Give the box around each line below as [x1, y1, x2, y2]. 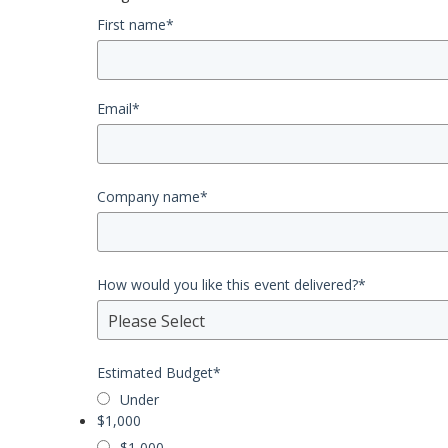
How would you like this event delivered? [97, 275, 358, 294]
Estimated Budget [97, 363, 213, 382]
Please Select [108, 310, 205, 332]
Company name [97, 187, 200, 206]
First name [97, 15, 166, 34]
